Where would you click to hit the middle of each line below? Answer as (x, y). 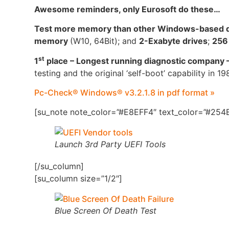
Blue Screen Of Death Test (106, 211)
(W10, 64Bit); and (105, 41)
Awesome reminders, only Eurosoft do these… (128, 9)
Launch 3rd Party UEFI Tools (110, 144)
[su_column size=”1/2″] (78, 179)
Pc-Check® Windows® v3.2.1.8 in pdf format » (125, 93)
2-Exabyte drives (174, 41)
